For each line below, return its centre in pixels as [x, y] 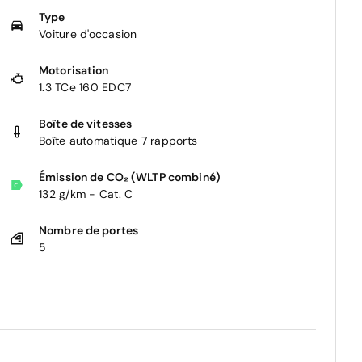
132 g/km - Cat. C [86, 194]
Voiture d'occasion [88, 34]
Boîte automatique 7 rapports [118, 140]
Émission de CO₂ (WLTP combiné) [130, 177]
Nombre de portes [89, 230]
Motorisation [74, 70]
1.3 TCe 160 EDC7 [85, 87]
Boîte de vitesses [86, 123]
